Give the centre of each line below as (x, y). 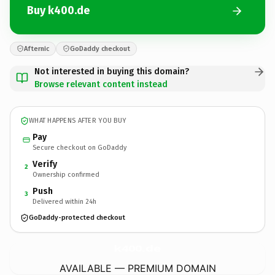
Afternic (37, 48)
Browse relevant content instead (101, 84)
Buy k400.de (58, 10)
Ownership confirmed (66, 174)
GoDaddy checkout (100, 48)
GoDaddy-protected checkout (77, 218)
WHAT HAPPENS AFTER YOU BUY (78, 121)
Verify (45, 164)
